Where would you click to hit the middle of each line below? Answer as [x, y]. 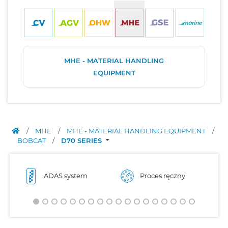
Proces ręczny [163, 176]
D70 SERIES [82, 140]
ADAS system [66, 176]
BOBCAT [32, 140]
